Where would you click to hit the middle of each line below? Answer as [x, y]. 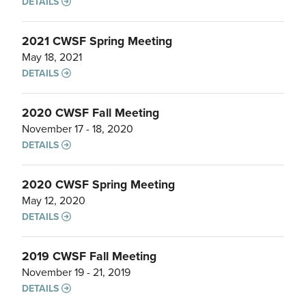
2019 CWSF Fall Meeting [89, 256]
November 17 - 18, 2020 [78, 128]
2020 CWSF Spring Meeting [98, 184]
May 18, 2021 [52, 57]
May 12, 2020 [54, 200]
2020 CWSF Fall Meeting [91, 112]
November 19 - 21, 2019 [76, 272]
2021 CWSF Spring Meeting [97, 41]
